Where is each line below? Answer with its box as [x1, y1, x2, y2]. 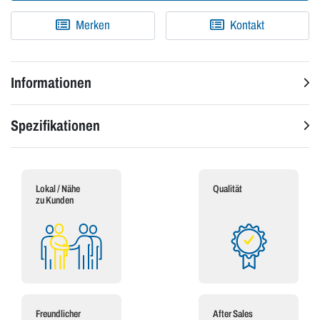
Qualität [213, 184, 242, 195]
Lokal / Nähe [36, 184, 80, 195]
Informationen [11, 75, 91, 91]
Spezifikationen [11, 118, 100, 134]
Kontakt [228, 19, 265, 33]
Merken [75, 19, 110, 33]
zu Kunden [36, 195, 74, 206]
